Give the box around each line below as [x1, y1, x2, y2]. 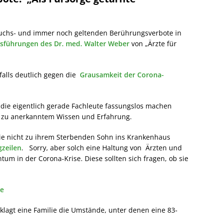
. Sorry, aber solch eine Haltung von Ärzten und [21, 143, 182, 152]
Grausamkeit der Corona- [80, 70, 164, 79]
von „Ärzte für [129, 39, 177, 48]
